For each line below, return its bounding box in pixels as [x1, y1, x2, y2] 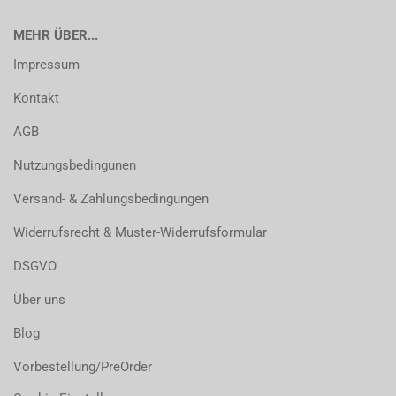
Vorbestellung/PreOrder [13, 359, 152, 375]
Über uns [13, 292, 65, 308]
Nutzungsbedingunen [13, 157, 136, 173]
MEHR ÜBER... [13, 27, 98, 43]
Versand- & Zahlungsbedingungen [13, 191, 209, 207]
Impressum [13, 57, 80, 72]
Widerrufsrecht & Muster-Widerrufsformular [13, 225, 267, 240]
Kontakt [13, 90, 59, 106]
